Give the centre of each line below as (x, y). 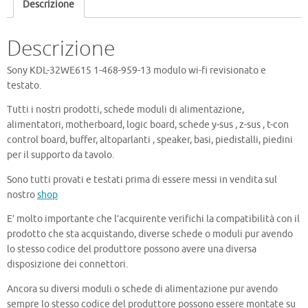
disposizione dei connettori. (67, 265)
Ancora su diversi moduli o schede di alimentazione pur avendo (142, 289)
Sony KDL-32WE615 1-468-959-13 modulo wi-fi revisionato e (136, 70)
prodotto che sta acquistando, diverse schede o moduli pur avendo (150, 234)
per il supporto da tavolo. (60, 155)
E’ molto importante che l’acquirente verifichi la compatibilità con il (153, 219)
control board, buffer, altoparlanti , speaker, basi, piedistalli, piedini (150, 140)
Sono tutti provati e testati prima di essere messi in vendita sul (142, 179)
